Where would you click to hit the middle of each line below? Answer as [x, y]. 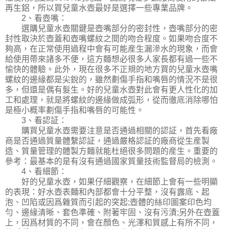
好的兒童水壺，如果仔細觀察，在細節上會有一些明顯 [111, 182]
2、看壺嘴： [36, 18]
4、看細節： [36, 172]
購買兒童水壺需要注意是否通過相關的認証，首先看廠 [111, 131]
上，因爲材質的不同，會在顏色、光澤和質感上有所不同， [111, 223]
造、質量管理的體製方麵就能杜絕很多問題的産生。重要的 [111, 151]
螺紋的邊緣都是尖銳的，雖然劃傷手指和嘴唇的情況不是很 [111, 80]
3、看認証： [36, 121]
